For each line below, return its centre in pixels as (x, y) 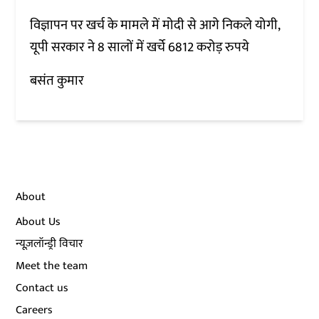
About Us (38, 221)
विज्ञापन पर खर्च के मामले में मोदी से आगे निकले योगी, (155, 25)
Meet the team (52, 266)
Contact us (42, 288)
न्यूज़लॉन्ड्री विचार (50, 244)
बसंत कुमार (57, 80)
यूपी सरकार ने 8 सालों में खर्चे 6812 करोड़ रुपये (141, 47)
